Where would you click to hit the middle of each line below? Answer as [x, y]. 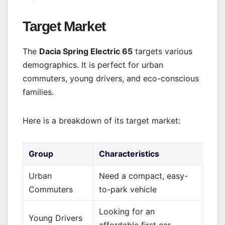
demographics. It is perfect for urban [93, 65]
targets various [162, 51]
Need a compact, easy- [144, 176]
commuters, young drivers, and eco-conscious [111, 79]
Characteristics [129, 154]
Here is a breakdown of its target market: [101, 121]
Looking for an [127, 212]
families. [38, 92]
